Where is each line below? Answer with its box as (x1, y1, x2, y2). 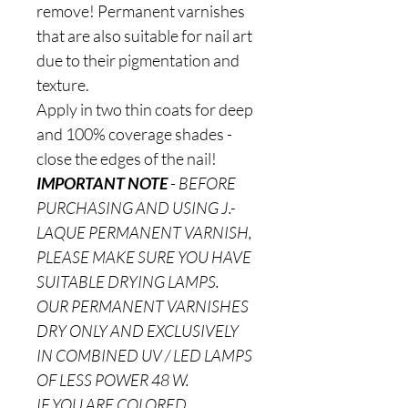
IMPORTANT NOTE (36, 173, 168, 193)
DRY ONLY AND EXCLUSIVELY (36, 321, 239, 341)
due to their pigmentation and (36, 50, 240, 70)
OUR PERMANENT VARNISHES (36, 296, 249, 316)
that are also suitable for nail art (36, 25, 252, 46)
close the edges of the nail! (36, 148, 217, 168)
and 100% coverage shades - (36, 124, 232, 144)
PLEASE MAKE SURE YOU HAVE (36, 247, 251, 267)
